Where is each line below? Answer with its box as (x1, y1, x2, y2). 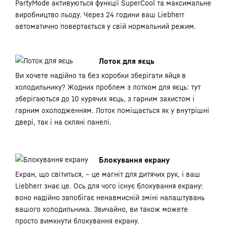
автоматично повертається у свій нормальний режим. (15, 22, 196, 30)
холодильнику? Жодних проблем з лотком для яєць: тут (15, 83, 201, 91)
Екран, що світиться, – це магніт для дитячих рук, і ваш (15, 170, 200, 178)
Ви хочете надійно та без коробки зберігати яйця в (15, 71, 186, 80)
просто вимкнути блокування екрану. (15, 216, 139, 225)
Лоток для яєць (99, 56, 155, 65)
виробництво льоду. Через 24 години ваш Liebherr (15, 10, 184, 19)
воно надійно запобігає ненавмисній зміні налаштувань (15, 193, 205, 202)
